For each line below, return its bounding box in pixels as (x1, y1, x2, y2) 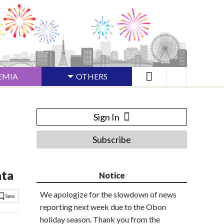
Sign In (93, 111, 119, 123)
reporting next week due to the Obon (40, 202, 166, 212)
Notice (98, 170, 125, 180)
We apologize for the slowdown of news (40, 189, 176, 199)
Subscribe (92, 134, 131, 145)
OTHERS (76, 71, 107, 81)
